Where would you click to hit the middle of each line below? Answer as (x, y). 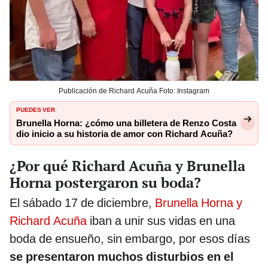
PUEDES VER (36, 109)
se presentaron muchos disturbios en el (122, 257)
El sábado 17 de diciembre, (81, 203)
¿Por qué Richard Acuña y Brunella (127, 166)
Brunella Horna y (199, 203)
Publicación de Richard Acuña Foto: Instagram (134, 91)
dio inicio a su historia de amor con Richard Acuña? (124, 134)
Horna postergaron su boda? (105, 183)
